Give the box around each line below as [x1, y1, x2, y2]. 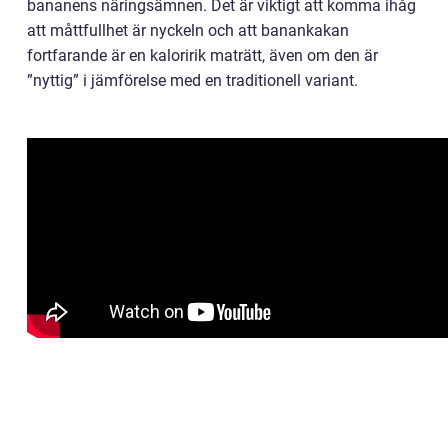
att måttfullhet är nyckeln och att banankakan [27, 21, 349, 41]
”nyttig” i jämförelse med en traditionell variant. [27, 71, 358, 91]
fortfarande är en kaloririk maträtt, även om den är [27, 46, 378, 66]
